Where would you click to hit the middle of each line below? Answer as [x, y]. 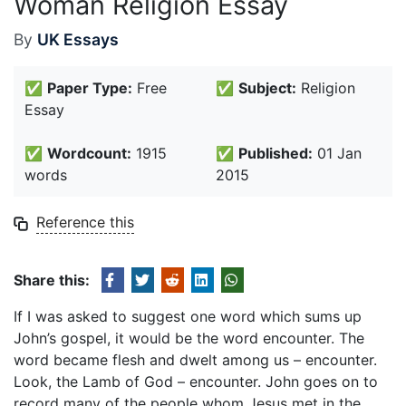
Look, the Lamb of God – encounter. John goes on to [196, 382]
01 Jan [337, 153]
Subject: [267, 88]
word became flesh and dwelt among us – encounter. [195, 360]
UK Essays [78, 39]
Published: [275, 153]
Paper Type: [90, 88]
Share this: [52, 280]
